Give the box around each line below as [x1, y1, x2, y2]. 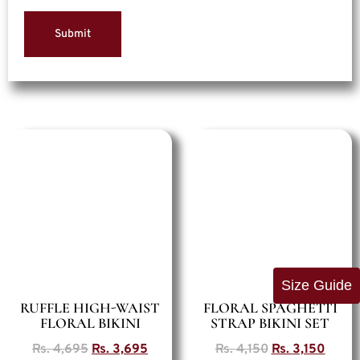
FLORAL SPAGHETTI [202, 299, 337, 317]
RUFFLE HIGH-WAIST [20, 299, 160, 317]
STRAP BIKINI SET [211, 314, 329, 333]
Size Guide [281, 277, 352, 294]
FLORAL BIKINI [39, 314, 141, 333]
